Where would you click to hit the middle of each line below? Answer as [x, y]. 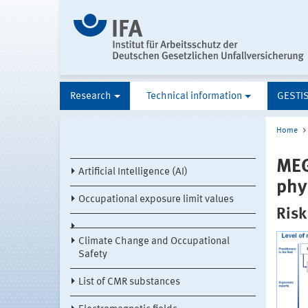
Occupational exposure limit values [156, 200]
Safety [93, 255]
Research [90, 97]
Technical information [194, 97]
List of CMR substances [129, 283]
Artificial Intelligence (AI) [133, 173]
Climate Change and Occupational [154, 242]
